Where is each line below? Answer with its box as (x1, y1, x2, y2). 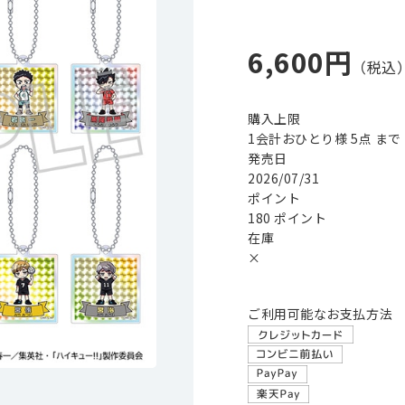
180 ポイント (248, 209, 327, 227)
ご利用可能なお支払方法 (248, 305, 393, 323)
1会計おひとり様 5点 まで (248, 129, 401, 147)
